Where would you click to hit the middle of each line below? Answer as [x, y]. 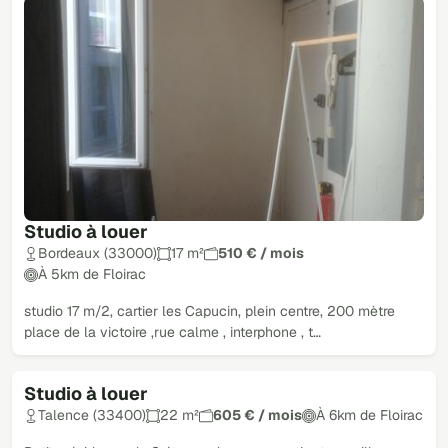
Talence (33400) [92, 415]
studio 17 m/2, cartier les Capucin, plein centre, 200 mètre [209, 311]
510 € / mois [261, 253]
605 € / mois [257, 415]
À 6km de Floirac [369, 415]
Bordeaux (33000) [97, 253]
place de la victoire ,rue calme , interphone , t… [172, 332]
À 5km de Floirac [92, 274]
